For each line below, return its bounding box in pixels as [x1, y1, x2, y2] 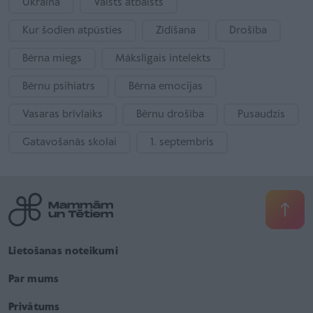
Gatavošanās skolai [22, 137, 117, 149]
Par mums [8, 274, 59, 286]
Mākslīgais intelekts [115, 53, 211, 65]
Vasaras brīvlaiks [22, 109, 103, 121]
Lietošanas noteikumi [8, 246, 118, 258]
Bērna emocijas [129, 81, 203, 93]
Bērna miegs [22, 53, 82, 65]
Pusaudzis [238, 109, 285, 121]
